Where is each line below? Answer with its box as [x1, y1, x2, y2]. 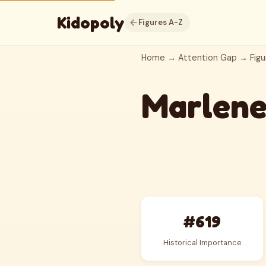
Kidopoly [57, 12, 124, 33]
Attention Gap [178, 52, 237, 63]
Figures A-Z [138, 17, 183, 27]
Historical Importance [163, 237, 242, 248]
